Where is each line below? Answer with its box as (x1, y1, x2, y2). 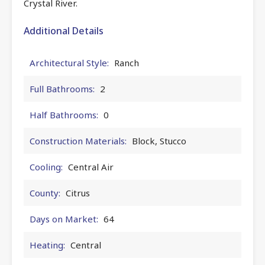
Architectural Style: (30, 56, 109, 69)
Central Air (68, 160, 114, 173)
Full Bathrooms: (30, 82, 95, 95)
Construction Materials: (30, 134, 127, 147)
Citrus (66, 186, 90, 199)
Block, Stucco (132, 134, 186, 147)
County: (30, 186, 60, 199)
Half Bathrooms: (30, 108, 98, 121)
